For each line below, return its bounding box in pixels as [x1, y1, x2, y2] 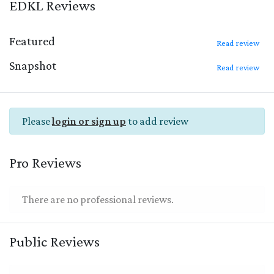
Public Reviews [9, 232, 100, 250]
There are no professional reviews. [22, 193, 174, 206]
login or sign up [52, 114, 126, 127]
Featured [9, 34, 55, 48]
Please [22, 114, 52, 127]
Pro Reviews [9, 154, 81, 171]
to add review [126, 114, 188, 127]
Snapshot [9, 58, 56, 72]
